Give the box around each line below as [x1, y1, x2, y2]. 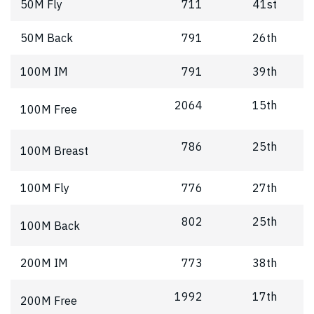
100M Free [20, 102, 77, 116]
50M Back [20, 31, 73, 46]
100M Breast [20, 143, 88, 158]
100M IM [20, 64, 68, 79]
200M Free [20, 293, 77, 308]
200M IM [20, 256, 68, 271]
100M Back [20, 218, 80, 233]
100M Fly [20, 181, 69, 196]
